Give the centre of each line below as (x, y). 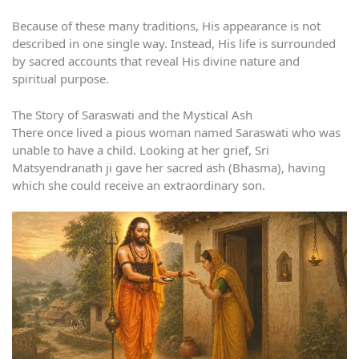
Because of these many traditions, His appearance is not (166, 26)
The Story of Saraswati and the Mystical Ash (132, 114)
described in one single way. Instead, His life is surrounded (174, 44)
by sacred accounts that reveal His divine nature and (156, 61)
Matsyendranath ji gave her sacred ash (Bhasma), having (169, 167)
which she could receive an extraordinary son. (139, 185)
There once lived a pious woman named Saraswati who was (176, 132)
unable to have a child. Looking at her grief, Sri (141, 149)
